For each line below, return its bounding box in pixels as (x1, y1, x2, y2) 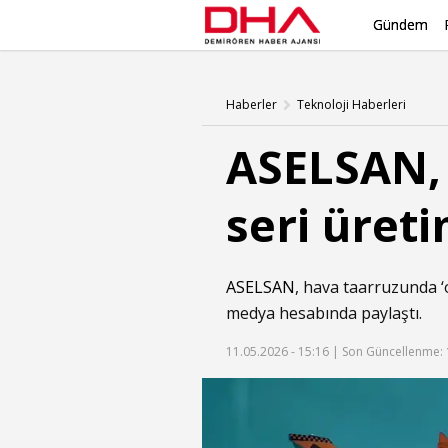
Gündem (373, 15, 428, 34)
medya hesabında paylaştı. (226, 302, 422, 324)
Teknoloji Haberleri (297, 96, 406, 113)
